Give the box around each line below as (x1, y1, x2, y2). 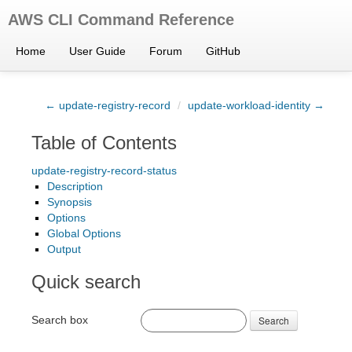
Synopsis (47, 196, 92, 208)
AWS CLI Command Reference (8, 11, 234, 28)
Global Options (47, 227, 121, 240)
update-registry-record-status (31, 164, 177, 177)
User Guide (69, 45, 126, 57)
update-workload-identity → (188, 99, 324, 112)
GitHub (206, 45, 240, 57)
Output (47, 243, 81, 255)
